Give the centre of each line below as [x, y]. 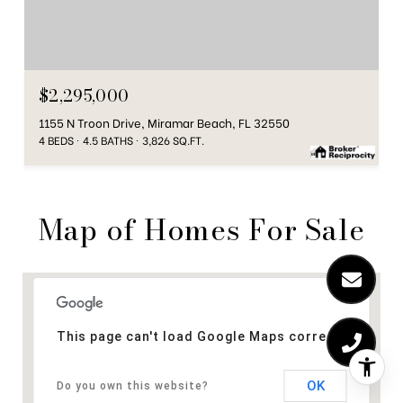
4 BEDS [56, 139]
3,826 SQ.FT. [173, 139]
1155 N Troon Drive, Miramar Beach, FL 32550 [164, 121]
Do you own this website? [132, 385]
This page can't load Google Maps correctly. [206, 336]
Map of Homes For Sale [201, 229]
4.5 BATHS [108, 139]
